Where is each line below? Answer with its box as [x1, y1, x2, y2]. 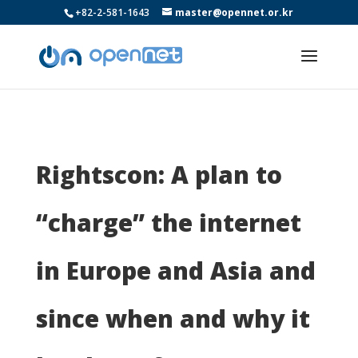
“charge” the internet [35, 206, 301, 239]
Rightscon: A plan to [35, 158, 282, 191]
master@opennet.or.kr [175, 6, 294, 19]
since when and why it [35, 302, 310, 335]
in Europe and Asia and [35, 254, 316, 287]
